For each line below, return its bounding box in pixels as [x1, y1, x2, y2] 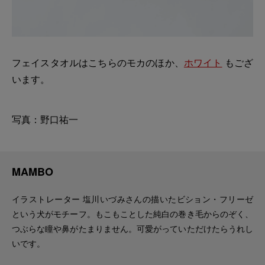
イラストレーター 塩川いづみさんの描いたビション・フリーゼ [12, 193, 253, 205]
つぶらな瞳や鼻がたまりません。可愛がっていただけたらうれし [12, 222, 253, 235]
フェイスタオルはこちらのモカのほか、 [12, 56, 184, 70]
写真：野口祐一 [12, 112, 78, 127]
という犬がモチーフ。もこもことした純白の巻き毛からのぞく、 [12, 208, 253, 220]
